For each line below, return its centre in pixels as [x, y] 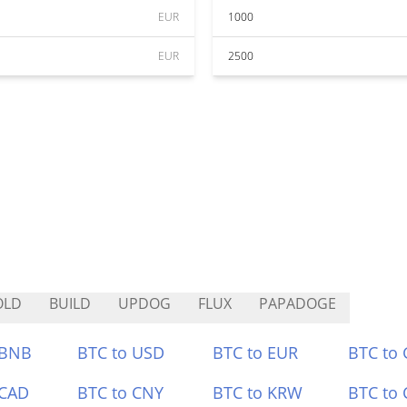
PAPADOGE [298, 303]
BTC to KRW [258, 392]
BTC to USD [121, 352]
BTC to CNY [121, 392]
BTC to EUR [255, 352]
